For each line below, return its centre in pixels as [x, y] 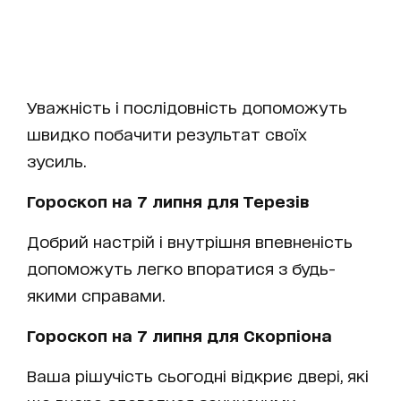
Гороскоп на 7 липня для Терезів [168, 200]
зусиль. [59, 160]
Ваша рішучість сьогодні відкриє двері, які [198, 375]
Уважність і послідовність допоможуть [187, 106]
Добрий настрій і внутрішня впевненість [190, 240]
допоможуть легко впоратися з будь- [181, 267]
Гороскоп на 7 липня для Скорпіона [179, 334]
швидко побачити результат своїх [167, 133]
